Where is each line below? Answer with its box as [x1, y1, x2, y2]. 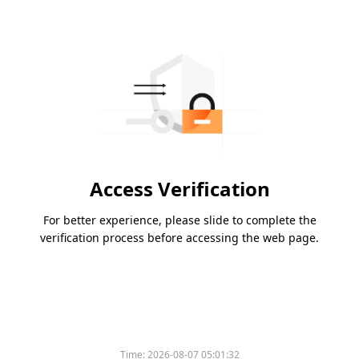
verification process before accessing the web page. [40, 230, 319, 246]
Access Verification [89, 175, 270, 203]
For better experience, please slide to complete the [42, 212, 317, 228]
